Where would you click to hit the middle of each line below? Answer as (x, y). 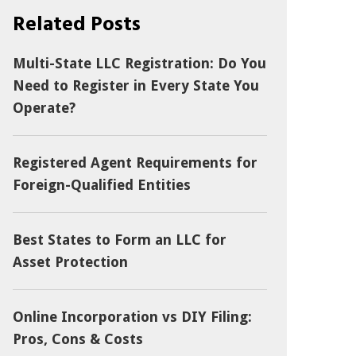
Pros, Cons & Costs (78, 339)
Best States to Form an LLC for (120, 240)
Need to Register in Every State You (136, 85)
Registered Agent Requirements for (135, 163)
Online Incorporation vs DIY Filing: (132, 317)
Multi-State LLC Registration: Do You (139, 63)
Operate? (44, 108)
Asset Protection (70, 262)
